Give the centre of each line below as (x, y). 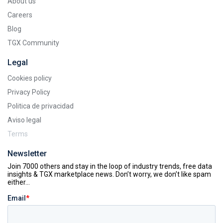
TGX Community (33, 43)
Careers (20, 15)
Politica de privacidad (41, 106)
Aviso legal (24, 120)
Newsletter (27, 154)
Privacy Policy (29, 92)
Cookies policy (30, 78)
